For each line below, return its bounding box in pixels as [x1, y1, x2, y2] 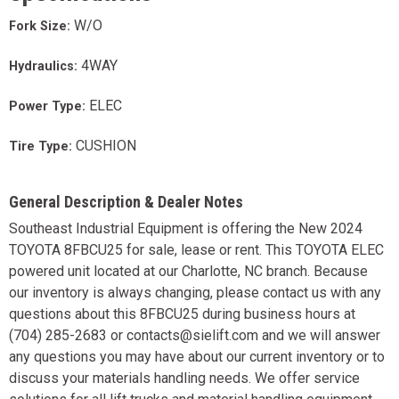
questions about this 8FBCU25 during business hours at [9, 305, 355, 322]
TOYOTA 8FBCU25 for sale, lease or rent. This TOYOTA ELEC [9, 240, 384, 258]
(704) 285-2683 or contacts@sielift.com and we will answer [9, 326, 380, 344]
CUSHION [76, 136, 136, 154]
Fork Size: [9, 18, 74, 34]
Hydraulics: [9, 58, 81, 74]
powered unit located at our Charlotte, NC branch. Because [9, 262, 368, 280]
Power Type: [9, 98, 89, 114]
